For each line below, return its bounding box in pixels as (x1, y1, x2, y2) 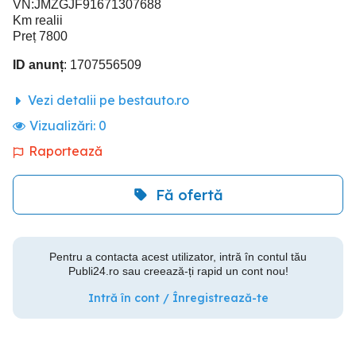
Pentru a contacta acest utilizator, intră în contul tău (49, 250, 307, 263)
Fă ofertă (155, 185, 223, 204)
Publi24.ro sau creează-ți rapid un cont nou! (68, 265, 288, 277)
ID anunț (13, 58, 64, 72)
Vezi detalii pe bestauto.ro (25, 92, 189, 108)
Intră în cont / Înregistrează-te (87, 291, 269, 305)
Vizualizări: (29, 118, 99, 133)
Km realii (13, 14, 63, 27)
